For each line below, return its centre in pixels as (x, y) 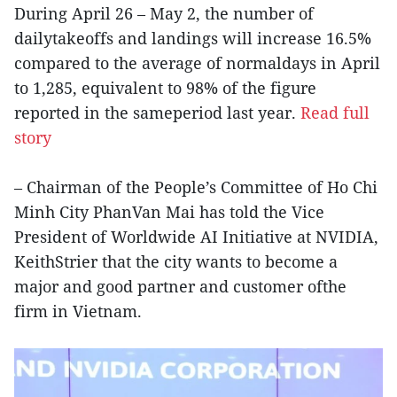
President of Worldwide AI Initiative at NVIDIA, (196, 236)
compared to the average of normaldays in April (197, 62)
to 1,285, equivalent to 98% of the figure (165, 87)
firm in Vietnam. (78, 311)
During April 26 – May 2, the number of (164, 13)
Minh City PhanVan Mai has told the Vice (169, 211)
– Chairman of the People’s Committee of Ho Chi (196, 187)
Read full (335, 112)
